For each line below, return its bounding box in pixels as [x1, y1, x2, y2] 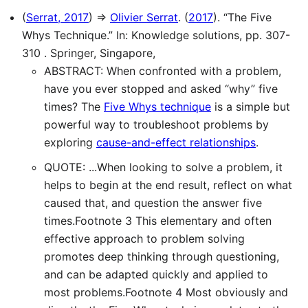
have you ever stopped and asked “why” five [44, 82, 278, 96]
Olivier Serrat [110, 10, 178, 25]
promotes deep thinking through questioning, [44, 250, 279, 264]
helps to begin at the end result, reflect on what [44, 178, 292, 192]
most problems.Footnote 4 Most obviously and [44, 285, 288, 300]
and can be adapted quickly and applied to [44, 267, 268, 282]
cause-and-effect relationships [96, 135, 256, 150]
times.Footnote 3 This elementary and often [44, 214, 272, 228]
